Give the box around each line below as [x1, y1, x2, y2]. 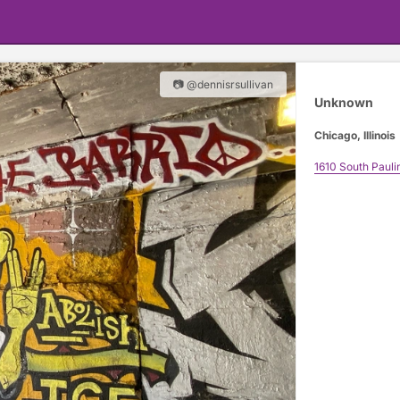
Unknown [313, 95, 373, 111]
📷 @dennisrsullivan [172, 78, 273, 91]
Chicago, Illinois [313, 128, 396, 142]
